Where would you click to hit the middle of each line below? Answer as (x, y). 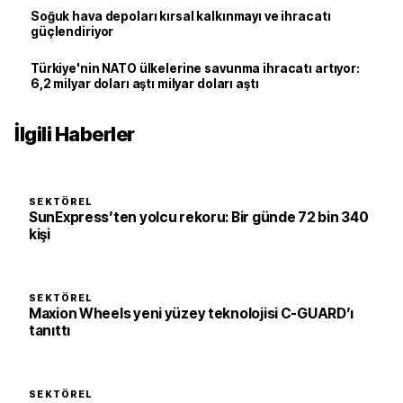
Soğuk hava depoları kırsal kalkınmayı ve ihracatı (181, 16)
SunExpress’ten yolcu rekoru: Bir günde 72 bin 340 (199, 217)
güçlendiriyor (72, 31)
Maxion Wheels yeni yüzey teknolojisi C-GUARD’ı (192, 313)
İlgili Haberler (75, 134)
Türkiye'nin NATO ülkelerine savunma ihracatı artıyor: (195, 68)
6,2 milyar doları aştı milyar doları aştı (145, 83)
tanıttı (50, 330)
